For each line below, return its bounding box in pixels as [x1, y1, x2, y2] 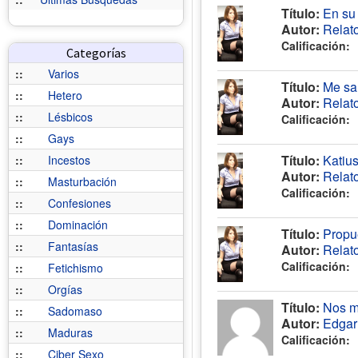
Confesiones [48, 195, 111, 211]
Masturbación [48, 173, 117, 189]
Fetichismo [48, 260, 103, 276]
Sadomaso [48, 303, 102, 319]
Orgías [48, 281, 82, 297]
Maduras [48, 324, 93, 340]
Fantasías [48, 238, 98, 254]
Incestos [48, 152, 90, 168]
